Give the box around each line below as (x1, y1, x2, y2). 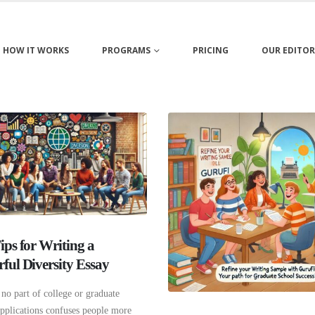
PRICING (192, 44, 229, 56)
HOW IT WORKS (2, 44, 69, 56)
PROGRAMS (101, 44, 150, 56)
